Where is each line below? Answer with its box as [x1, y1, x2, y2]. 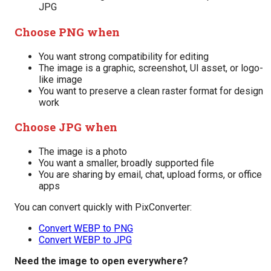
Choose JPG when [15, 119, 117, 135]
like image [39, 73, 82, 85]
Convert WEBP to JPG [39, 234, 132, 246]
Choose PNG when [15, 24, 120, 39]
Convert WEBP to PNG [39, 223, 133, 235]
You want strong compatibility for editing [39, 50, 209, 62]
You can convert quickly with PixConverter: [15, 201, 192, 214]
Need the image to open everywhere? [15, 255, 188, 267]
